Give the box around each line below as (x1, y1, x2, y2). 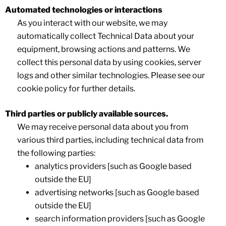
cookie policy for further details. (17, 83, 135, 93)
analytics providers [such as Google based (35, 161, 192, 171)
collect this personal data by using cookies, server (17, 57, 201, 67)
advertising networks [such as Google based (35, 187, 199, 197)
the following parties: (17, 148, 95, 158)
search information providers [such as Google (35, 213, 205, 223)
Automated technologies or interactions (5, 5, 162, 15)
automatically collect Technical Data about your (17, 31, 194, 41)
